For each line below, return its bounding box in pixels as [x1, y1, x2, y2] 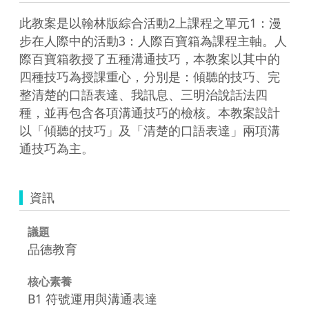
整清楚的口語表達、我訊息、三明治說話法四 [19, 86, 268, 103]
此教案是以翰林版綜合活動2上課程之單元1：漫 [19, 14, 281, 31]
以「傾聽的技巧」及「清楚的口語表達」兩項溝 [19, 121, 280, 139]
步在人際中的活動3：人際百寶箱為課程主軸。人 [19, 32, 287, 49]
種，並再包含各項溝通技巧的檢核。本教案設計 [19, 103, 280, 121]
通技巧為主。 [19, 139, 94, 157]
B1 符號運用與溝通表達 [28, 290, 157, 307]
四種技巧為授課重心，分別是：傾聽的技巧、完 [19, 68, 280, 85]
